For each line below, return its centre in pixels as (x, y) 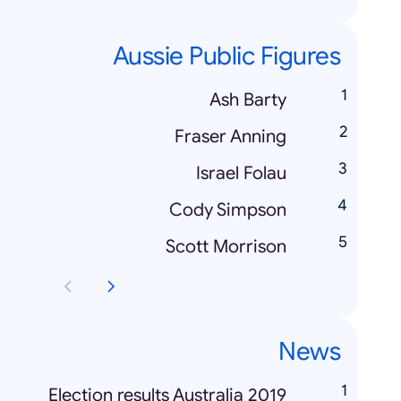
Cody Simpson (228, 209)
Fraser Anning (230, 136)
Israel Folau (241, 173)
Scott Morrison (226, 246)
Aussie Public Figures (226, 55)
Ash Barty (248, 99)
